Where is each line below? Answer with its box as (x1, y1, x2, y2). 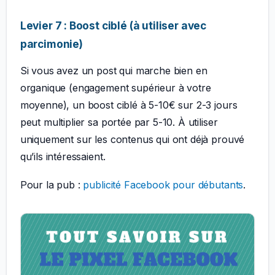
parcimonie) (20, 37, 83, 51)
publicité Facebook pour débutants (83, 179, 244, 192)
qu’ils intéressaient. (20, 150, 106, 163)
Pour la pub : (20, 179, 83, 192)
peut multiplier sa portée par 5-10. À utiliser (20, 116, 218, 129)
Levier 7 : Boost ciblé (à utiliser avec (20, 19, 206, 33)
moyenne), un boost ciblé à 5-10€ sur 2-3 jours (20, 99, 238, 112)
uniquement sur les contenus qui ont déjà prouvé (20, 133, 245, 146)
